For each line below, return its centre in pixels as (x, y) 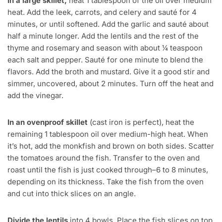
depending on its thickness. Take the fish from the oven (106, 182)
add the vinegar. (35, 96)
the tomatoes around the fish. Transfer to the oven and (104, 158)
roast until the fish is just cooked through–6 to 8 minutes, (108, 170)
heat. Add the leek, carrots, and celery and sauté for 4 (102, 12)
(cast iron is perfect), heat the (141, 122)
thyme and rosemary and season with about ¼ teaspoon (105, 48)
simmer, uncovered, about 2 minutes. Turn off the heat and (111, 84)
